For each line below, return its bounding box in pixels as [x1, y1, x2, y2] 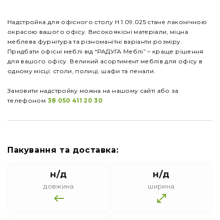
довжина [43, 183, 74, 191]
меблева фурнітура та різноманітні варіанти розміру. [7, 38, 182, 46]
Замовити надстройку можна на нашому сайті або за [7, 87, 179, 95]
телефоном [7, 97, 48, 105]
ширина [148, 183, 175, 191]
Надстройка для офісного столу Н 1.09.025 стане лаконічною [7, 18, 207, 26]
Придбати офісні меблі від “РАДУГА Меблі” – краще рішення [7, 48, 204, 55]
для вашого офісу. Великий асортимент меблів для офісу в [7, 57, 203, 65]
